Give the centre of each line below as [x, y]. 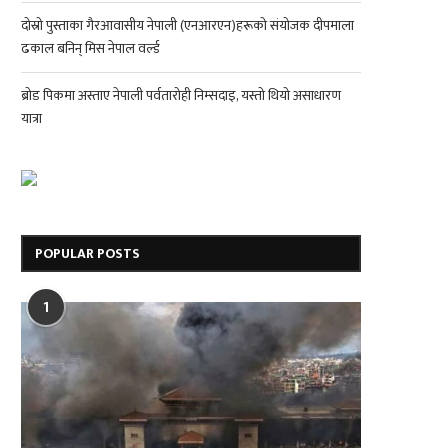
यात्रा [31, 118]
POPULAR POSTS [87, 253]
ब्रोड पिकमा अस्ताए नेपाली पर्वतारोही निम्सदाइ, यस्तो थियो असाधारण [181, 95]
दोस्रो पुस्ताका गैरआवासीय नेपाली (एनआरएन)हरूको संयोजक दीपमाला [187, 25]
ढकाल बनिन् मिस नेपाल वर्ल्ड [90, 48]
